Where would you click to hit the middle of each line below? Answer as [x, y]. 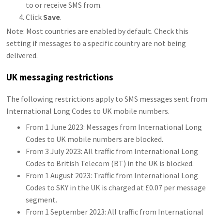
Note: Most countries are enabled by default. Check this [98, 31]
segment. [42, 200]
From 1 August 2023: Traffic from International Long [112, 176]
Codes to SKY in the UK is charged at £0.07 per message [116, 188]
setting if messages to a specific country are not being [96, 43]
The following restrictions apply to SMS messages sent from [107, 99]
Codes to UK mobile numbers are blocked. [95, 139]
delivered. [22, 55]
